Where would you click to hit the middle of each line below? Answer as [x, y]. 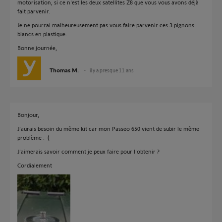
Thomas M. [64, 70]
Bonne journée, [37, 48]
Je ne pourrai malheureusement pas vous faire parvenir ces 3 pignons [106, 25]
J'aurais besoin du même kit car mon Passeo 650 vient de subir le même [108, 129]
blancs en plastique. [42, 34]
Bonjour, [28, 115]
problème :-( [33, 138]
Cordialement [35, 165]
